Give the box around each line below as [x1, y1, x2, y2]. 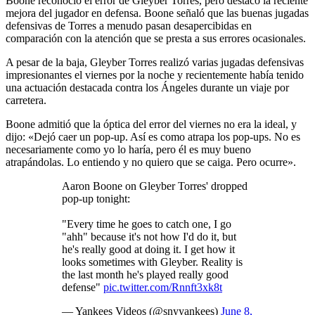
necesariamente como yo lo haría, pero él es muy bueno [6, 143, 251, 155]
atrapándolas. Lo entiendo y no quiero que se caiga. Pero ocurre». [6, 155, 296, 168]
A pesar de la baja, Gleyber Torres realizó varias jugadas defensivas [6, 56, 304, 68]
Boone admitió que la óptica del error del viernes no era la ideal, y [6, 117, 297, 130]
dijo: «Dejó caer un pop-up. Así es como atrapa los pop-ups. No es [6, 130, 300, 143]
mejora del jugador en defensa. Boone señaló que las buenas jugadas [6, 6, 309, 19]
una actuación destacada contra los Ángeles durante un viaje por [6, 81, 289, 94]
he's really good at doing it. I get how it [62, 243, 235, 255]
